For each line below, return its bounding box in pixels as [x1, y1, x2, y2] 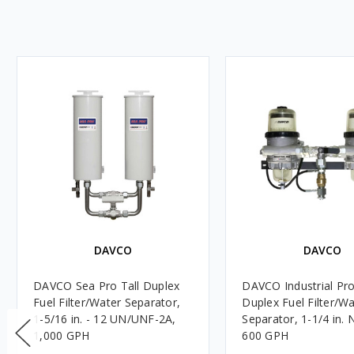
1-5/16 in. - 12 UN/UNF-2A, [33, 311, 176, 326]
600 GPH [242, 327, 289, 343]
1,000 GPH [33, 327, 90, 343]
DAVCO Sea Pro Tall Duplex [33, 277, 180, 293]
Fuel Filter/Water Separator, [33, 294, 180, 310]
